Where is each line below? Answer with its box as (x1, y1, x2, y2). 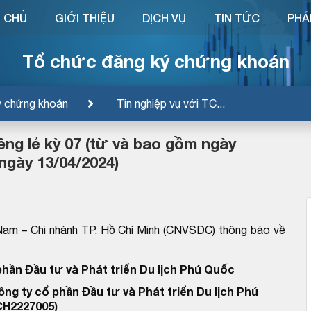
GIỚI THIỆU (54, 11, 115, 24)
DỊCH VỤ (142, 11, 186, 24)
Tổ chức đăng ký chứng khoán (22, 50, 289, 72)
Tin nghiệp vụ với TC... (117, 96, 225, 110)
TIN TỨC (213, 11, 260, 24)
